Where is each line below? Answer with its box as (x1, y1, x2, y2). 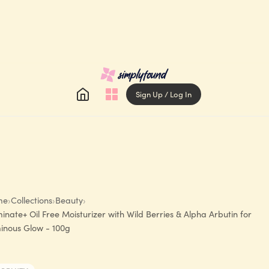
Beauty (55, 194, 83, 206)
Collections (11, 194, 52, 206)
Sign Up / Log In (135, 88, 192, 100)
